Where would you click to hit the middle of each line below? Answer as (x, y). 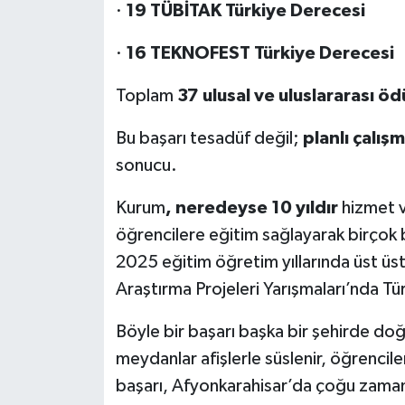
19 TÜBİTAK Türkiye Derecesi (245, 11)
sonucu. (146, 166)
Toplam (146, 96)
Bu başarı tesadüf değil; (209, 139)
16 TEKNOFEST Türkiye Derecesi (259, 54)
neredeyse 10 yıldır (256, 208)
